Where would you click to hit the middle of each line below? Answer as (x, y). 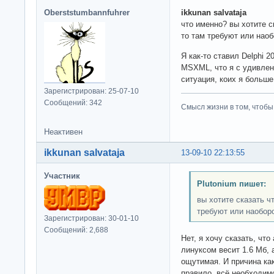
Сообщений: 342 (73, 102)
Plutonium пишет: (231, 184)
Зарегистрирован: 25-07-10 (91, 91)
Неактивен (63, 131)
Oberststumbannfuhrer (87, 12)
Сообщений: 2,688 (76, 230)
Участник (62, 176)
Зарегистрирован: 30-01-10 (91, 218)
